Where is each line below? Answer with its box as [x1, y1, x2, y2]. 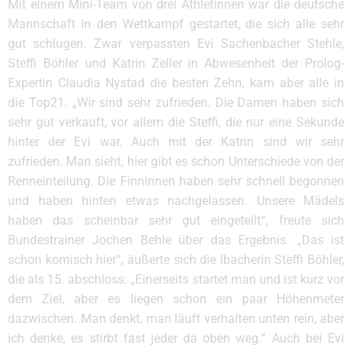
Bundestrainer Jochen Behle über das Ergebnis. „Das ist [8, 233, 344, 247]
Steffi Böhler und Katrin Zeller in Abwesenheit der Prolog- [8, 56, 344, 71]
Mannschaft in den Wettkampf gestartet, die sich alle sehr [8, 16, 344, 31]
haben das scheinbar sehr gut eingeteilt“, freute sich [8, 213, 344, 228]
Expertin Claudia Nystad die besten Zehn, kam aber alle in [8, 75, 344, 90]
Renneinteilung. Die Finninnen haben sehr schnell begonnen [8, 174, 344, 189]
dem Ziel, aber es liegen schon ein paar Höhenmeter [8, 291, 344, 306]
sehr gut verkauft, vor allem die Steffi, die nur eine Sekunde [8, 115, 344, 130]
